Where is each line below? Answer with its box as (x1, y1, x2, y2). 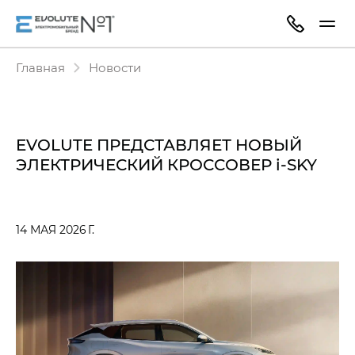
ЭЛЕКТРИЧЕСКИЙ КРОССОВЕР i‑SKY (16, 154, 317, 174)
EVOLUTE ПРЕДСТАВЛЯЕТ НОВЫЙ (16, 134, 302, 155)
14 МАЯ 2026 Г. (16, 222, 94, 237)
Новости (89, 59, 141, 75)
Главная (16, 59, 65, 75)
